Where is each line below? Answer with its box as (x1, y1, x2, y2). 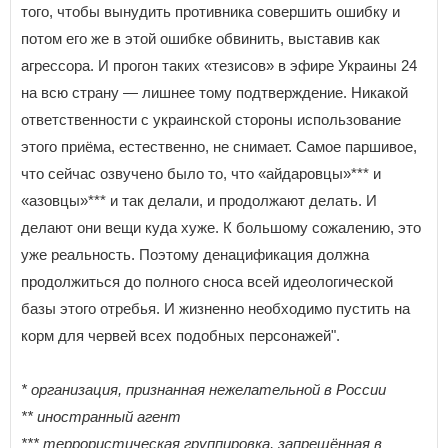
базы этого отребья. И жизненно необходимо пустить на (21, 300, 410, 318)
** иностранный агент (21, 408, 181, 426)
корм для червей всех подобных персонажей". (21, 327, 340, 345)
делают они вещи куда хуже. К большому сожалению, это (21, 219, 421, 237)
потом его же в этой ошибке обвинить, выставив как (21, 30, 380, 48)
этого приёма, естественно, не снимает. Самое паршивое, (21, 138, 417, 156)
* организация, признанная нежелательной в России (21, 381, 386, 399)
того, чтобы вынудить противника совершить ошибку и (21, 3, 400, 21)
